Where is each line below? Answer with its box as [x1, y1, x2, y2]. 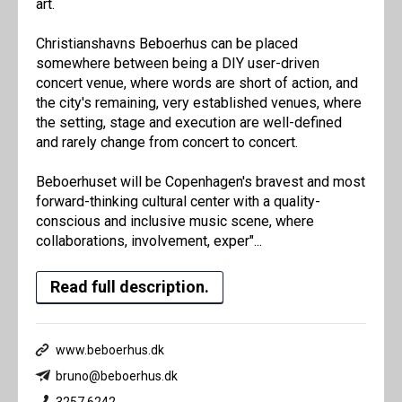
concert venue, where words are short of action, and [36, 74, 358, 92]
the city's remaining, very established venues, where [36, 93, 362, 111]
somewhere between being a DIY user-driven [36, 54, 319, 72]
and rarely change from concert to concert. [36, 133, 298, 151]
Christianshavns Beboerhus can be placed [36, 34, 298, 52]
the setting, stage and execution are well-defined [36, 113, 342, 131]
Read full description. [50, 276, 209, 296]
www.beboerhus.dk [56, 342, 164, 357]
